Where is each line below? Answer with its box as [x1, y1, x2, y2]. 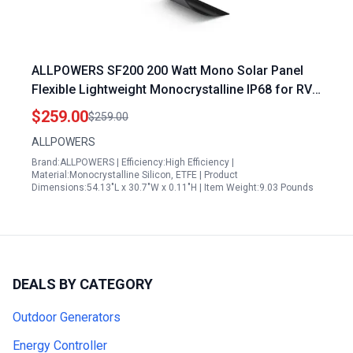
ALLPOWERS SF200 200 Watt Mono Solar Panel [32, 63, 303, 78]
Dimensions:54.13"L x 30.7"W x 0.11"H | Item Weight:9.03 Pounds [32, 182, 314, 193]
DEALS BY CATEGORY [13, 276, 153, 292]
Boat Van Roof [32, 101, 116, 116]
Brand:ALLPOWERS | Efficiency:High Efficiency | [32, 157, 234, 168]
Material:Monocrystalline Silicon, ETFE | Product [32, 169, 238, 180]
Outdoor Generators [13, 310, 121, 325]
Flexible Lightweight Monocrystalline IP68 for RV [32, 82, 312, 97]
